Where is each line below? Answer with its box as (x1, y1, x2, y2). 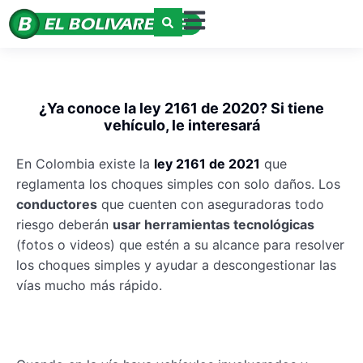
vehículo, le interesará (103, 117, 260, 135)
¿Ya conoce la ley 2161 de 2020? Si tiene (39, 100, 324, 117)
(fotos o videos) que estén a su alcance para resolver (16, 237, 344, 254)
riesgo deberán (16, 216, 113, 233)
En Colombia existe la (16, 156, 154, 173)
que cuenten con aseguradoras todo (97, 196, 324, 213)
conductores (16, 196, 97, 213)
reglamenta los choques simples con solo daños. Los (16, 176, 340, 193)
